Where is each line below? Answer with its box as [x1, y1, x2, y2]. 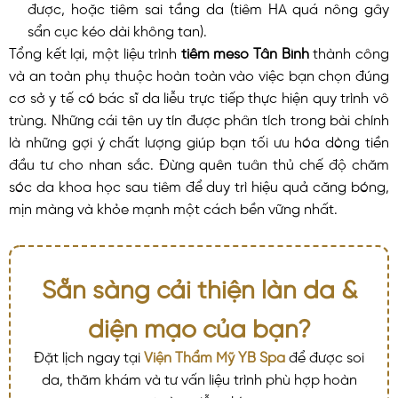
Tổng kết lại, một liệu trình [9, 44, 181, 59]
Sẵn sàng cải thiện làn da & [41, 273, 357, 298]
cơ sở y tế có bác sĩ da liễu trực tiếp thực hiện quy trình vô [9, 88, 389, 103]
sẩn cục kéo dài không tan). [27, 21, 207, 36]
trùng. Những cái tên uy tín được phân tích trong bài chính [9, 110, 389, 125]
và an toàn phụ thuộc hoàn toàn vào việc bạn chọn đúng [9, 66, 389, 81]
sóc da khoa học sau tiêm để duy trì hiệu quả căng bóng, [9, 177, 389, 192]
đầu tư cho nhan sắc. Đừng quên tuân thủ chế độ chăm [9, 155, 389, 170]
